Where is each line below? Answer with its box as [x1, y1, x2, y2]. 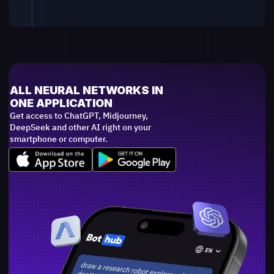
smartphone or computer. [10, 133, 108, 145]
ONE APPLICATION [10, 97, 113, 110]
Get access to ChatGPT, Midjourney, [10, 109, 149, 122]
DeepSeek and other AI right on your [10, 121, 152, 133]
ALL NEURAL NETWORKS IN [10, 84, 164, 97]
